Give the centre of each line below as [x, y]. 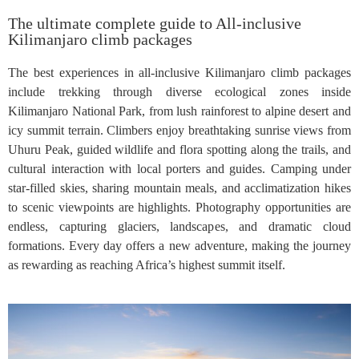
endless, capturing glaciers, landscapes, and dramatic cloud [179, 227]
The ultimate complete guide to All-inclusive [155, 24]
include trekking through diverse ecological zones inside [179, 92]
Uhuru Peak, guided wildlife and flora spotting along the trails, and [179, 150]
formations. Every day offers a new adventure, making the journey [179, 246]
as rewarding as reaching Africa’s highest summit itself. [147, 265]
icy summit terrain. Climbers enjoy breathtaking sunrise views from [179, 131]
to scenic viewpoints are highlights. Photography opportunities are [179, 208]
